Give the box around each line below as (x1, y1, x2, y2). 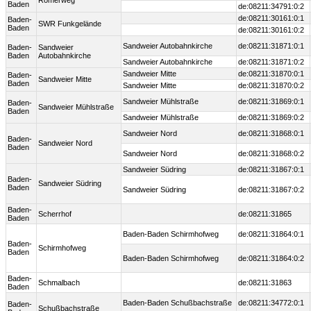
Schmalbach (38, 278, 80, 287)
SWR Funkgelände (38, 19, 101, 28)
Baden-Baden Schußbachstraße (123, 299, 232, 308)
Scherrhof (38, 210, 72, 219)
